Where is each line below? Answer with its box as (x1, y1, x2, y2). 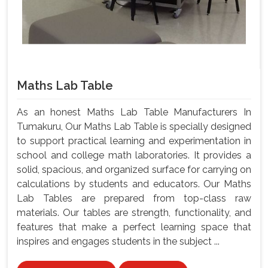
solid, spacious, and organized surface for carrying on (17, 163, 251, 175)
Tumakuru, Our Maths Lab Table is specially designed (17, 120, 251, 132)
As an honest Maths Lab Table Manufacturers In (17, 106, 251, 118)
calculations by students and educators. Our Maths (17, 178, 251, 190)
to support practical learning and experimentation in (17, 135, 251, 147)
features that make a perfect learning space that (17, 221, 251, 233)
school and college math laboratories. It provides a (17, 149, 251, 161)
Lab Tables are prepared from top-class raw (17, 192, 251, 204)
